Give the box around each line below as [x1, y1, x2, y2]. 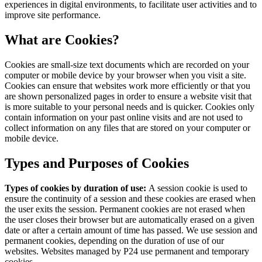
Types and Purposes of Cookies [5, 155, 189, 171]
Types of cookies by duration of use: [5, 182, 149, 193]
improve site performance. [5, 10, 101, 20]
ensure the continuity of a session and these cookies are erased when [5, 193, 256, 204]
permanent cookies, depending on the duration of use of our [5, 235, 224, 246]
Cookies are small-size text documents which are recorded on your [5, 59, 249, 70]
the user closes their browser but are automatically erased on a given [5, 214, 254, 225]
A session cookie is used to [149, 182, 247, 193]
